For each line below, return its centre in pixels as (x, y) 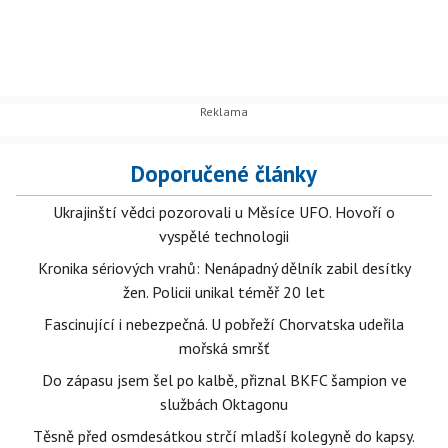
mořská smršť (224, 348)
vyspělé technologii (224, 236)
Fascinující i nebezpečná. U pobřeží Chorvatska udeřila (224, 324)
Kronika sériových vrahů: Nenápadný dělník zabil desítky (224, 268)
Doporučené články (224, 173)
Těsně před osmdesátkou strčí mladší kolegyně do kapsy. (224, 436)
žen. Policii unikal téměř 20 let (224, 292)
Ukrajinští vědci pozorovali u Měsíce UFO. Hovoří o (224, 212)
